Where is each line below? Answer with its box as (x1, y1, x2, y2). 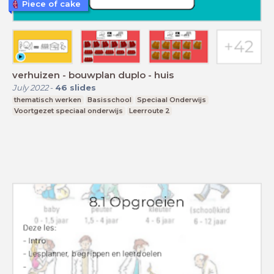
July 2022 (12, 82, 48, 92)
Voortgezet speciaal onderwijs (14, 106, 124, 115)
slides (70, 82, 96, 92)
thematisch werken (14, 95, 82, 104)
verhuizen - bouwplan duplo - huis (12, 68, 174, 81)
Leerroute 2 (128, 106, 170, 115)
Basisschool (87, 95, 131, 104)
